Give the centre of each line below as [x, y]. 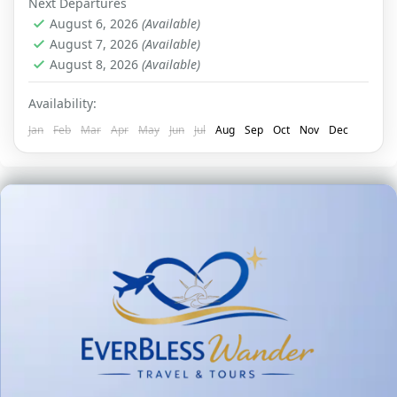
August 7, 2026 [96, 43]
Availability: [62, 103]
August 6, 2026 [96, 23]
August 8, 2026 [96, 64]
